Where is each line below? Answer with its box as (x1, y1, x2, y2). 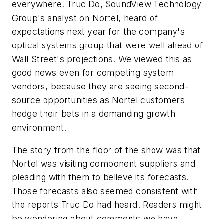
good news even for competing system (12, 67, 174, 78)
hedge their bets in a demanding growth (12, 109, 175, 119)
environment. (12, 122, 66, 133)
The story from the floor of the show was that (12, 144, 200, 155)
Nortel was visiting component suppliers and (12, 158, 196, 169)
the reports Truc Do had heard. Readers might (12, 199, 202, 210)
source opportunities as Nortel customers (12, 95, 185, 106)
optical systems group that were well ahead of (12, 40, 203, 51)
